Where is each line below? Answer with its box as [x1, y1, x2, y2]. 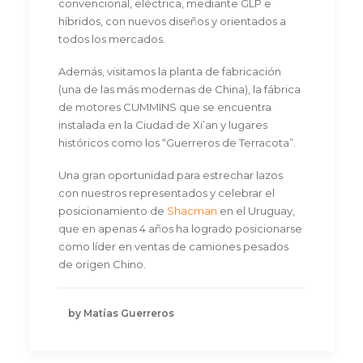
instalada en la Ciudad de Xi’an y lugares [58, 118, 267, 131]
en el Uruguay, [217, 204, 295, 217]
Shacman [167, 204, 217, 217]
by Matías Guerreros [68, 307, 174, 320]
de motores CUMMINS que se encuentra [58, 100, 271, 113]
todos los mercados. [58, 32, 165, 45]
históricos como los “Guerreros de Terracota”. [58, 136, 296, 149]
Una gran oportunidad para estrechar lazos [58, 169, 283, 181]
